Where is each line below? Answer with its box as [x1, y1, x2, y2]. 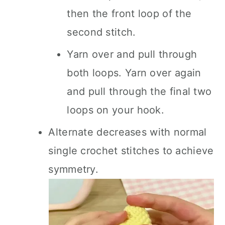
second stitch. [67, 26, 136, 38]
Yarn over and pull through [67, 48, 197, 60]
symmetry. [48, 163, 99, 175]
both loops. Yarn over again [67, 67, 201, 79]
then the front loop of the [67, 8, 192, 20]
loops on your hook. [67, 104, 165, 116]
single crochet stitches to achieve [48, 145, 214, 157]
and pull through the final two [67, 85, 212, 97]
